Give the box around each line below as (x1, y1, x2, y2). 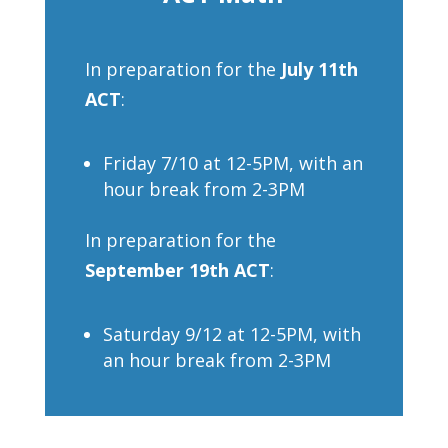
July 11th (280, 57, 358, 81)
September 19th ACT (84, 258, 270, 282)
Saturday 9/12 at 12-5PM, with (102, 322, 361, 346)
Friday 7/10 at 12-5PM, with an (102, 151, 363, 175)
